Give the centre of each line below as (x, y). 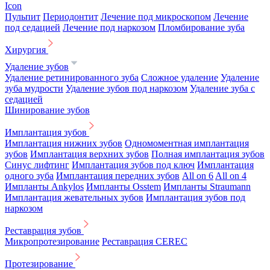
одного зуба (29, 176)
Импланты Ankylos (44, 187)
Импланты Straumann (207, 187)
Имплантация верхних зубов (89, 154)
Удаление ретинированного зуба (72, 77)
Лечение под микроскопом (156, 17)
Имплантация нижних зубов (64, 143)
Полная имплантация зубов (208, 154)
